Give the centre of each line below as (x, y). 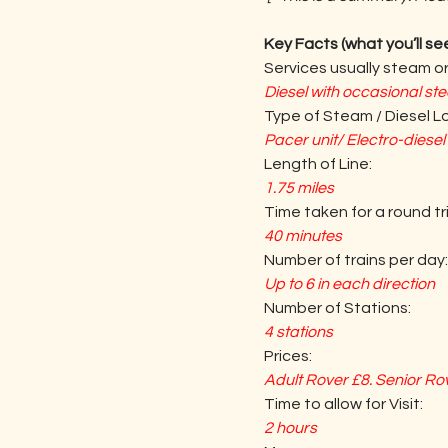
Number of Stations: (337, 308)
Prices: (288, 356)
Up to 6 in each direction (349, 284)
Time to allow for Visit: (343, 404)
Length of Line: (318, 164)
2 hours (290, 428)
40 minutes (303, 236)
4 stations (298, 332)
